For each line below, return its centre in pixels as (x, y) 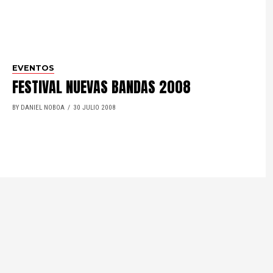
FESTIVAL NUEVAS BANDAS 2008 (102, 87)
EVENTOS (34, 68)
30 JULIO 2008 (95, 108)
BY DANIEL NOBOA (39, 108)
